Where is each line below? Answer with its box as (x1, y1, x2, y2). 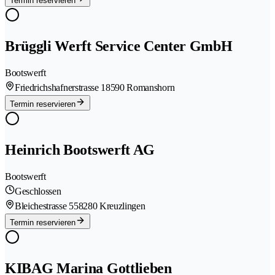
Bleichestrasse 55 (15, 201, 79, 212)
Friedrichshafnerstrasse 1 (15, 82, 106, 93)
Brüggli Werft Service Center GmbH (5, 38, 233, 55)
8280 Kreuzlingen (78, 201, 145, 212)
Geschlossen (15, 186, 61, 197)
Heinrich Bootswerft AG (5, 142, 155, 158)
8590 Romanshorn (106, 82, 175, 93)
